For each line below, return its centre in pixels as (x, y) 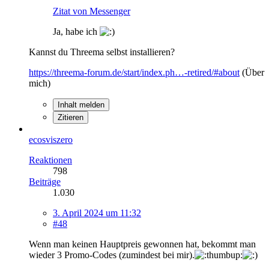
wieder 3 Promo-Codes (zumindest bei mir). (112, 255)
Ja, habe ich (76, 31)
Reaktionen (50, 160)
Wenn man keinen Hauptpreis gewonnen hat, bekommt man (142, 244)
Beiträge (45, 181)
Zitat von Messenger (92, 11)
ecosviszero (51, 139)
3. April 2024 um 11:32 (97, 213)
